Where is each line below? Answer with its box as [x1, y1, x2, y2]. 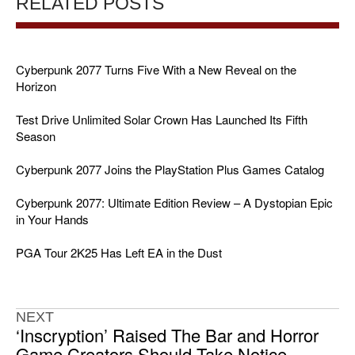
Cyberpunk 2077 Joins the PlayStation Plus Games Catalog [16, 161, 324, 178]
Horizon [16, 78, 56, 95]
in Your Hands [16, 211, 89, 228]
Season [16, 128, 55, 145]
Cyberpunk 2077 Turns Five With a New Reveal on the [16, 61, 296, 78]
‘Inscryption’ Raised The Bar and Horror [16, 323, 319, 348]
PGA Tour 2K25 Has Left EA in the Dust [16, 244, 222, 261]
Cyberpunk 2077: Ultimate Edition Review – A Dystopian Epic [16, 194, 333, 212]
